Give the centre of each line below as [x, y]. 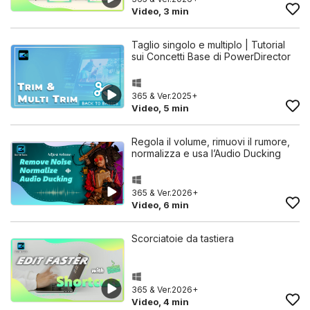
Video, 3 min [160, 11]
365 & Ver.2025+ [164, 96]
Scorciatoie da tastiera [183, 238]
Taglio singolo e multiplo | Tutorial [208, 45]
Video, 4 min [160, 302]
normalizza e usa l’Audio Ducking [206, 153]
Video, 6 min [160, 205]
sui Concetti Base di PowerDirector [211, 56]
